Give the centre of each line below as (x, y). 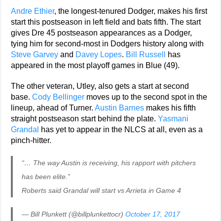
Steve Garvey (35, 54)
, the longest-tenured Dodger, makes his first (131, 11)
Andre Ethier (33, 11)
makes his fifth (170, 108)
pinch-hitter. (31, 140)
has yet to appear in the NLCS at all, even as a (121, 129)
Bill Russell (146, 54)
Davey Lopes (99, 54)
